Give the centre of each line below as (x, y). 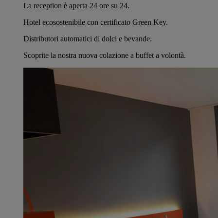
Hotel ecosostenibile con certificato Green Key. (96, 22)
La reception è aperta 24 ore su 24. (76, 5)
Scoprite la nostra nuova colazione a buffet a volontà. (105, 55)
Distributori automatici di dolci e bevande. (88, 38)
